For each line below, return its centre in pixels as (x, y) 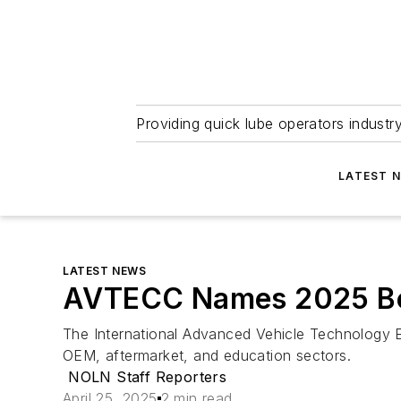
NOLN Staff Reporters (148, 377)
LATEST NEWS (105, 271)
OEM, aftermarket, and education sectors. (207, 355)
